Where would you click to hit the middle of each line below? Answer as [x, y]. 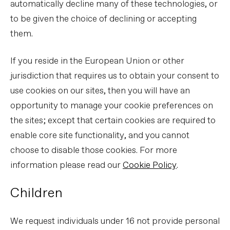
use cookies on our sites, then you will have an [100, 91]
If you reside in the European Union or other [97, 61]
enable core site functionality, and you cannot [100, 136]
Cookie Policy [150, 166]
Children [36, 193]
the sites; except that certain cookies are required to [113, 121]
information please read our [66, 166]
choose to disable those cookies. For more [94, 151]
